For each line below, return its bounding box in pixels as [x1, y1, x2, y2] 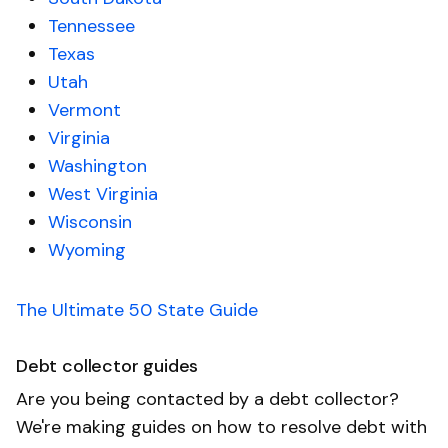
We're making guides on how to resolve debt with [16, 415, 427, 440]
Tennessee [48, 14, 135, 39]
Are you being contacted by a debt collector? [16, 387, 399, 412]
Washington [48, 154, 147, 179]
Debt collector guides [16, 354, 199, 379]
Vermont [48, 98, 121, 123]
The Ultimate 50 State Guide [16, 298, 258, 323]
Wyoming [48, 238, 126, 263]
